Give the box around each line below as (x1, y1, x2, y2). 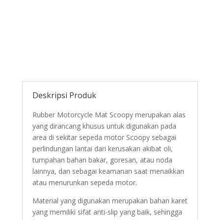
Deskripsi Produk (32, 89, 96, 101)
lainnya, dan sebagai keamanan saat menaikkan (32, 166, 184, 176)
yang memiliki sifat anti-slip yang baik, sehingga (32, 207, 182, 217)
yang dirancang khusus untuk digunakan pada (32, 121, 176, 131)
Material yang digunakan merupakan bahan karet (32, 195, 188, 205)
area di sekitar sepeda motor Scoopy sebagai (32, 132, 176, 142)
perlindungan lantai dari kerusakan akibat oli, (32, 143, 173, 153)
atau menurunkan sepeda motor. (32, 177, 137, 187)
